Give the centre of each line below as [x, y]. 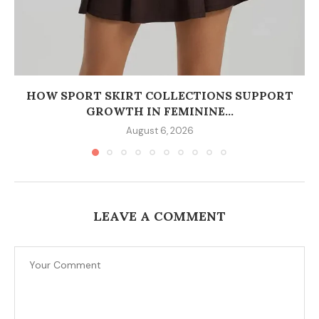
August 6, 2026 [159, 131]
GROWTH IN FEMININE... [159, 111]
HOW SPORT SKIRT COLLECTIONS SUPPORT [159, 96]
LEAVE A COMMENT [159, 216]
